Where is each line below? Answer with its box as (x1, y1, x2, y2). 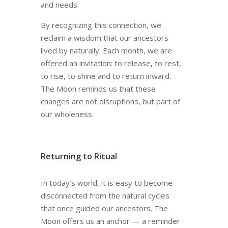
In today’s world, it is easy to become (40, 178, 173, 188)
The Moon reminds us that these (40, 83, 156, 94)
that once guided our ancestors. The (40, 203, 168, 214)
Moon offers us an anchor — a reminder (40, 216, 180, 226)
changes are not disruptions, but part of (40, 96, 180, 107)
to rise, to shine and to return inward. (40, 71, 171, 81)
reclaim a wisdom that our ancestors (40, 33, 168, 43)
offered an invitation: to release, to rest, (40, 58, 181, 69)
